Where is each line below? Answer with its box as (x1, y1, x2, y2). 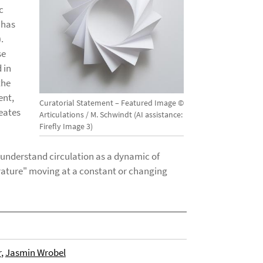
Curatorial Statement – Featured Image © (39, 97, 184, 108)
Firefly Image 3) (39, 120, 93, 131)
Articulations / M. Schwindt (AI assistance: (39, 109, 183, 120)
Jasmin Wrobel (5, 246, 66, 259)
